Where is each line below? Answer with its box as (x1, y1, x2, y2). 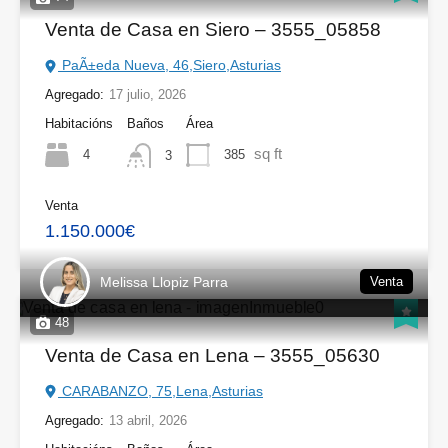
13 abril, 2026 (109, 412, 187, 428)
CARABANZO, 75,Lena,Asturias (58, 382, 263, 399)
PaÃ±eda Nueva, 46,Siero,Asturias (58, 57, 281, 74)
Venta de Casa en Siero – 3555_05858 (45, 19, 381, 41)
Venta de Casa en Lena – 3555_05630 (45, 344, 380, 366)
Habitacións (45, 116, 113, 132)
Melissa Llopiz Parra (100, 273, 228, 290)
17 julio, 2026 (109, 87, 186, 103)
